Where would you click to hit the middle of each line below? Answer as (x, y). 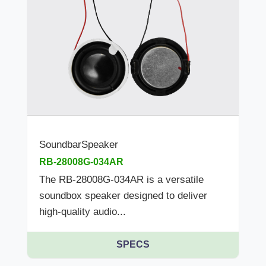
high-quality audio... (83, 212)
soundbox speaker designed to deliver (123, 196)
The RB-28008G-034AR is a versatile (121, 180)
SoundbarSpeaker (79, 145)
